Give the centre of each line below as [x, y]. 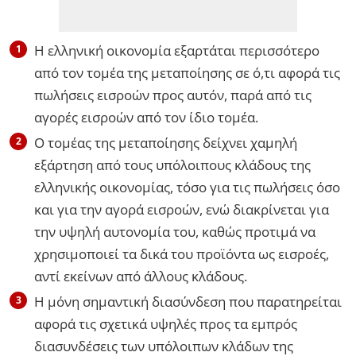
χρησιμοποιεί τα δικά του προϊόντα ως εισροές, [182, 253]
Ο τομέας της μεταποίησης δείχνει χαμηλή [166, 142]
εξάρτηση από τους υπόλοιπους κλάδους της [172, 164]
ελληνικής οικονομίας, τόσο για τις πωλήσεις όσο [187, 187]
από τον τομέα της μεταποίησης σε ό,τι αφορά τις [187, 72]
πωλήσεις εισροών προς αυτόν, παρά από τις [173, 95]
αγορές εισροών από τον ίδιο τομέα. [146, 117]
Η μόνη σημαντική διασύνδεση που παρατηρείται [188, 301]
